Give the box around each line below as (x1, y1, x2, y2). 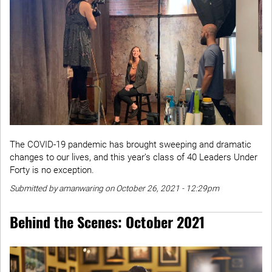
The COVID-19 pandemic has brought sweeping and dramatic (10, 139, 251, 151)
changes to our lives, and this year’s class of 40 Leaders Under (10, 152, 257, 163)
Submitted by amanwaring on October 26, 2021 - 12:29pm (10, 183, 219, 194)
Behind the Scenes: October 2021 (10, 211, 205, 233)
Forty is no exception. (10, 165, 94, 176)
